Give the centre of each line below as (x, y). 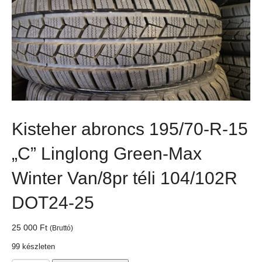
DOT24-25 (53, 203)
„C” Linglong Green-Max (107, 154)
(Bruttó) (61, 228)
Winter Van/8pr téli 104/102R (125, 178)
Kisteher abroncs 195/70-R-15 (130, 129)
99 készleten (33, 247)
